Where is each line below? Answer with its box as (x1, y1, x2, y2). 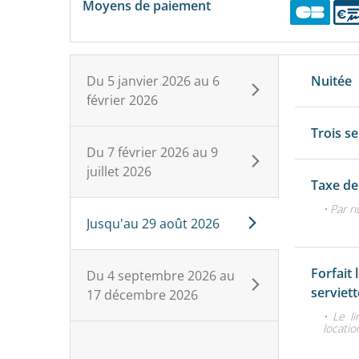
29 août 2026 (142, 214, 220, 232)
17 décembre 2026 (87, 285, 198, 304)
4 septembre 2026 (107, 266, 216, 284)
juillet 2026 (87, 162, 151, 180)
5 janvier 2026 (107, 71, 191, 90)
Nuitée (311, 71, 353, 90)
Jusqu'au (87, 214, 139, 232)
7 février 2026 (107, 143, 189, 161)
